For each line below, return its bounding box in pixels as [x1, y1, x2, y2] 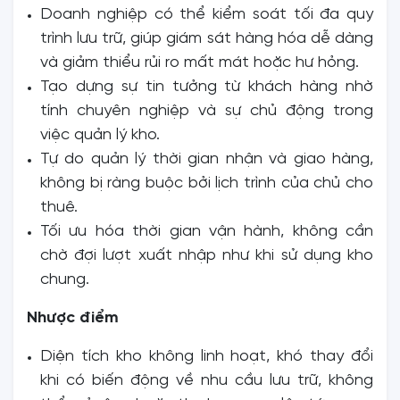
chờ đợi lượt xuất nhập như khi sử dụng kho [40, 246, 373, 264]
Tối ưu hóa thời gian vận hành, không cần [40, 222, 373, 240]
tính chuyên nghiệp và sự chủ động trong [40, 102, 373, 120]
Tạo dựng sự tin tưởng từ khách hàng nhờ [40, 78, 373, 96]
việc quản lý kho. [40, 126, 160, 144]
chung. [40, 271, 89, 288]
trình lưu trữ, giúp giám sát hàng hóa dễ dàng [40, 29, 373, 47]
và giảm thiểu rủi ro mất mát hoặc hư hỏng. [40, 54, 359, 71]
